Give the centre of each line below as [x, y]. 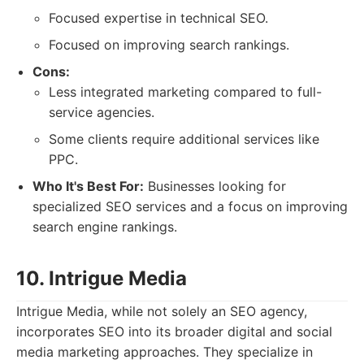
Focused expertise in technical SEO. [158, 18]
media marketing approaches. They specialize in [165, 352]
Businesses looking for [215, 186]
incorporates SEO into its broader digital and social [174, 331]
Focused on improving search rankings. [169, 45]
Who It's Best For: [88, 186]
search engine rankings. [105, 227]
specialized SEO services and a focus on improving [190, 206]
